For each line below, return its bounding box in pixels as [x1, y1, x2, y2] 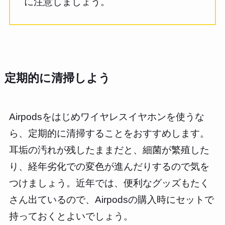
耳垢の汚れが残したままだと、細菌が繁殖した [9, 145, 209, 156]
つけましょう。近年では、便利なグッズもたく [9, 178, 209, 189]
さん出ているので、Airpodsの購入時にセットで [9, 194, 214, 205]
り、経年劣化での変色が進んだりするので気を [9, 161, 209, 172]
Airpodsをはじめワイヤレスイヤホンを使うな [9, 111, 204, 123]
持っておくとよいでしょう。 [9, 211, 133, 222]
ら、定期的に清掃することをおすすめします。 [9, 128, 209, 139]
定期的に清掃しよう [4, 72, 110, 85]
